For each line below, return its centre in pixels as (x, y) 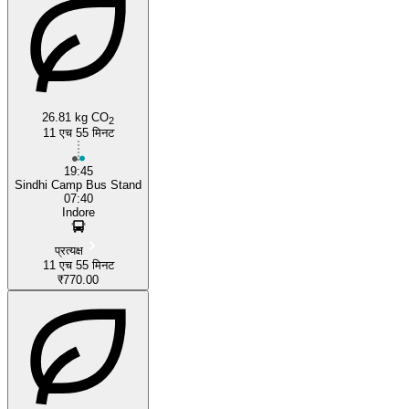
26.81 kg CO (75, 117)
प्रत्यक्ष (69, 250)
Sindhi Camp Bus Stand (78, 184)
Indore (78, 212)
